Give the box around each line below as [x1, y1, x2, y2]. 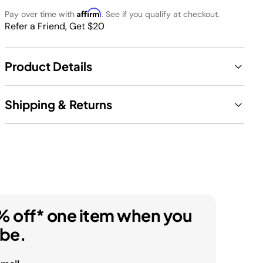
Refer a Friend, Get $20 [5, 20, 104, 32]
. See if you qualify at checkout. [102, 9, 220, 19]
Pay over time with [5, 9, 77, 19]
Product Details [5, 59, 92, 73]
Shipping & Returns [5, 97, 112, 112]
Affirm [77, 8, 102, 18]
